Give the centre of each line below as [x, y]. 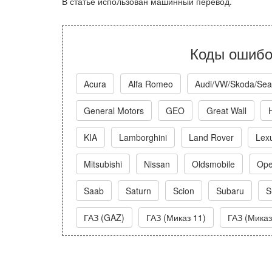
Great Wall [226, 110]
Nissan [157, 164]
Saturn [138, 191]
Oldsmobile [213, 164]
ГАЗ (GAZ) [104, 217]
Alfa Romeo [151, 84]
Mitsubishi [103, 164]
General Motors [114, 110]
